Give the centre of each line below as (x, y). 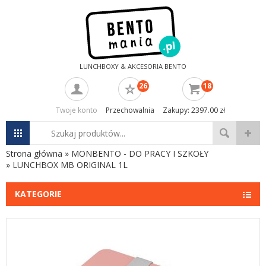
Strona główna (34, 153)
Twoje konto (77, 110)
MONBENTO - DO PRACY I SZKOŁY (140, 153)
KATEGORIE (38, 194)
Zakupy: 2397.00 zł (194, 110)
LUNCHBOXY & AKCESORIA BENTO (133, 66)
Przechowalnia (130, 110)
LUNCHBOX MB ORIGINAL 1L (70, 165)
